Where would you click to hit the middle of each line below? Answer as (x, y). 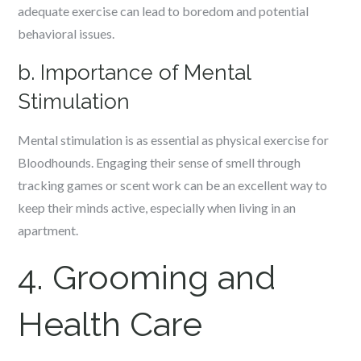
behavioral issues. (66, 33)
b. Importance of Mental (135, 73)
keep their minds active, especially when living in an (157, 207)
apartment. (48, 230)
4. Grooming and (147, 278)
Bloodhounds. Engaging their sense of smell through (160, 162)
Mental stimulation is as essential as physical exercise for (174, 140)
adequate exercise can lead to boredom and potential (164, 11)
